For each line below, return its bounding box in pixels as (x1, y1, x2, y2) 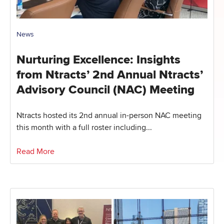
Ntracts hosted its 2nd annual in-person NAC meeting (16, 110, 201, 121)
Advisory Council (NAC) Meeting (16, 82, 194, 97)
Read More (16, 146, 54, 157)
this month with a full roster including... (16, 122, 152, 133)
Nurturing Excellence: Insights (16, 52, 180, 67)
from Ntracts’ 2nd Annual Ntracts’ (16, 67, 203, 82)
